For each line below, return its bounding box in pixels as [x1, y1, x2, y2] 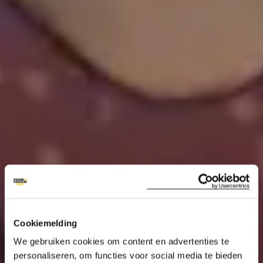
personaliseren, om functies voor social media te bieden [14, 250, 242, 261]
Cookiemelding [14, 218, 77, 228]
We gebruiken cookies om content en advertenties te [14, 236, 229, 247]
